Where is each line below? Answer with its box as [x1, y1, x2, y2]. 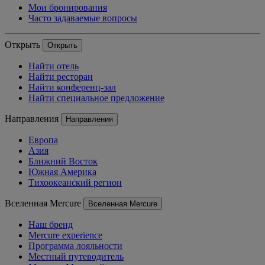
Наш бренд [28, 219, 73, 230]
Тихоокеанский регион [28, 177, 122, 188]
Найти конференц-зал [28, 82, 116, 92]
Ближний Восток [28, 156, 98, 166]
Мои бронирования [28, 2, 107, 12]
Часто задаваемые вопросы [28, 12, 137, 23]
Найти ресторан [28, 71, 93, 82]
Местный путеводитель [28, 251, 124, 261]
